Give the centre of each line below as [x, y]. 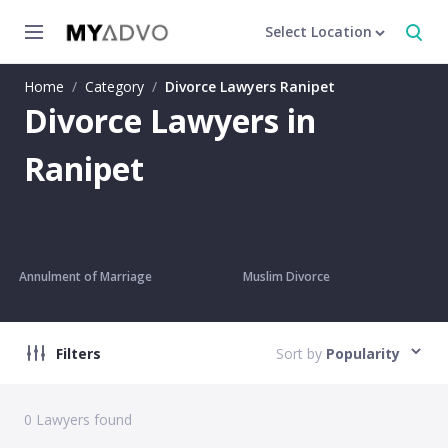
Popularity [363, 353]
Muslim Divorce [286, 276]
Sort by [299, 353]
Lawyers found [82, 419]
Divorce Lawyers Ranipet [250, 86]
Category [114, 86]
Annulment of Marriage [85, 276]
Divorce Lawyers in [170, 120]
